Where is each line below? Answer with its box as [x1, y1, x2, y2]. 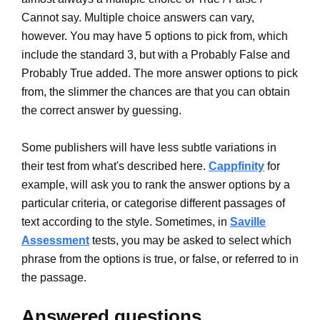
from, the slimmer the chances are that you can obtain [21, 86, 290, 99]
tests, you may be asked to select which [89, 234, 291, 247]
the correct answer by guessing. [21, 104, 181, 117]
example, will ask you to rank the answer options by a [21, 179, 290, 191]
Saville [230, 216, 266, 229]
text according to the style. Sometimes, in [21, 216, 230, 229]
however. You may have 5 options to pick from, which [21, 30, 288, 43]
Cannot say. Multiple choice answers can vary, [21, 11, 254, 24]
